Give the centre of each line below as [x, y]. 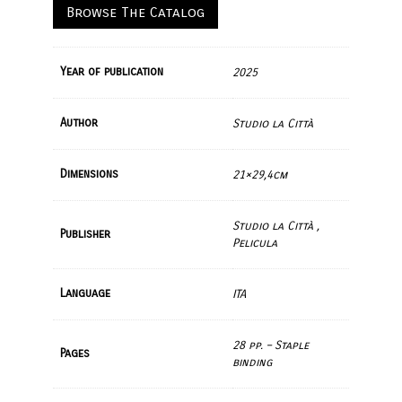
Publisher [85, 235]
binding [252, 362]
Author [79, 123]
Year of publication [112, 72]
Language [85, 294]
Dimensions [89, 175]
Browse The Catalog [135, 13]
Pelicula [255, 243]
